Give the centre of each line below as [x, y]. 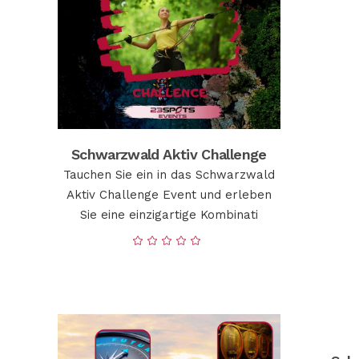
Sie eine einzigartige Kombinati [169, 214]
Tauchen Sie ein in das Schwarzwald [169, 174]
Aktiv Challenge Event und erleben [169, 194]
